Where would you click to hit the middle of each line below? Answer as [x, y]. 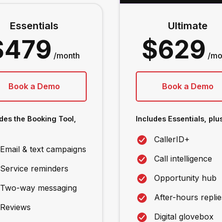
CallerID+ [172, 139]
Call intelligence [183, 159]
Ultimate [188, 26]
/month [67, 56]
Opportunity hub [185, 178]
